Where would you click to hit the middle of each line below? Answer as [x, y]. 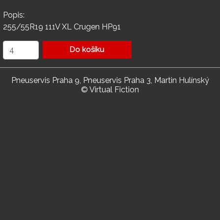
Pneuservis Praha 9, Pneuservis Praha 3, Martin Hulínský [110, 81]
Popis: [14, 15]
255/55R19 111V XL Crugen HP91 [62, 27]
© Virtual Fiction [110, 90]
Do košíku [87, 50]
